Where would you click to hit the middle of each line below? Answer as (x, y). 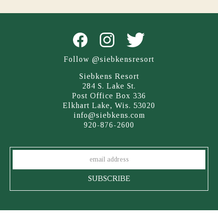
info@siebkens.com (109, 115)
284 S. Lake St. (109, 86)
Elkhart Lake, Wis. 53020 (109, 105)
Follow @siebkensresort (109, 59)
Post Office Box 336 (109, 96)
